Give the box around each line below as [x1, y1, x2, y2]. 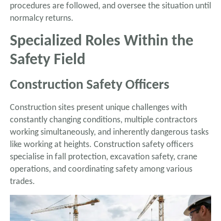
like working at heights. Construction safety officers [10, 140, 193, 149]
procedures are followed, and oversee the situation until [10, 1, 211, 11]
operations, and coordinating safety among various [10, 164, 192, 174]
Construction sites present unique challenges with [10, 103, 187, 112]
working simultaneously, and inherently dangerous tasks [10, 127, 209, 137]
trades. [10, 177, 35, 186]
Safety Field [10, 52, 85, 68]
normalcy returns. [10, 14, 74, 24]
